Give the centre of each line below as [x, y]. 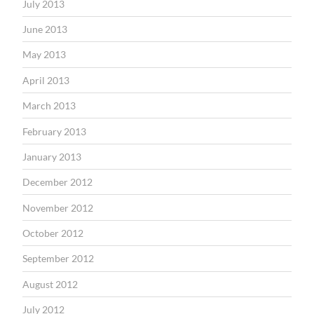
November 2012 [58, 207]
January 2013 [52, 156]
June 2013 [45, 29]
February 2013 [54, 131]
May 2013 [44, 55]
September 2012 [58, 259]
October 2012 [53, 233]
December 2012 [57, 182]
